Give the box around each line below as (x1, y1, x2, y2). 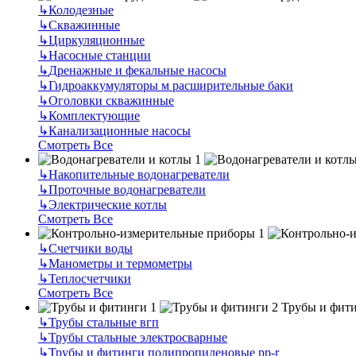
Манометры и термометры (48, 256, 192, 270)
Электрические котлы (48, 197, 167, 211)
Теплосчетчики (48, 271, 131, 285)
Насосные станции (48, 48, 151, 62)
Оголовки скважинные (48, 93, 174, 107)
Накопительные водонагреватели (48, 167, 230, 181)
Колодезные (48, 2, 114, 17)
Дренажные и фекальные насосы (48, 63, 226, 77)
